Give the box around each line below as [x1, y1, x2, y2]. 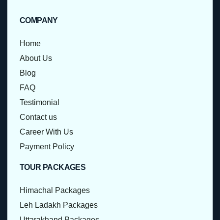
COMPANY [20, 16, 58, 25]
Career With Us [20, 128, 73, 137]
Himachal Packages [20, 186, 90, 195]
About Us [20, 54, 52, 63]
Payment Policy [20, 142, 74, 151]
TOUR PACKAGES [20, 163, 86, 172]
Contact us [20, 113, 57, 122]
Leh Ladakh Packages [20, 201, 98, 210]
